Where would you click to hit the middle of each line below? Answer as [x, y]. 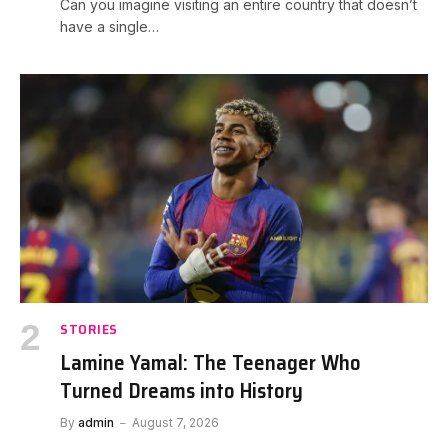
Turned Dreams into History [181, 391]
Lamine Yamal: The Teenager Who [210, 363]
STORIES [89, 329]
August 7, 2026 [175, 423]
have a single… [109, 26]
